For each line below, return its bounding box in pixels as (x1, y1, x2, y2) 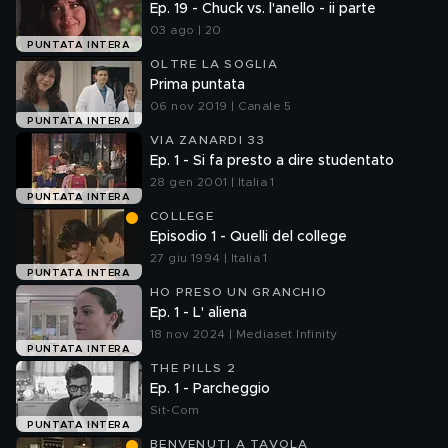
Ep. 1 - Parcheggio (150, 382, 270, 396)
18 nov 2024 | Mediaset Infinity (150, 328, 338, 340)
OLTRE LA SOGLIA (150, 58, 278, 70)
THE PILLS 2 (150, 362, 236, 374)
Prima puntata (150, 78, 245, 92)
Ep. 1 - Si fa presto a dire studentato (150, 154, 394, 168)
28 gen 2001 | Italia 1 (150, 176, 275, 188)
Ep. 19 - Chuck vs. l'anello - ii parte (150, 2, 376, 16)
